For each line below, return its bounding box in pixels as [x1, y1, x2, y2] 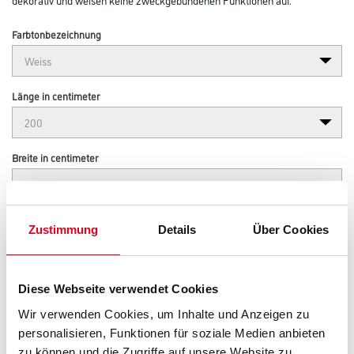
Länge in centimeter [12, 88, 100, 103]
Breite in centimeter [12, 150, 98, 164]
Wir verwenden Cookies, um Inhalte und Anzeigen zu [18, 307, 310, 321]
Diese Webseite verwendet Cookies [18, 282, 218, 296]
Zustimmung [28, 223, 99, 236]
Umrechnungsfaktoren [12, 313, 126, 330]
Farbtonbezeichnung [12, 27, 101, 41]
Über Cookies [252, 223, 330, 236]
